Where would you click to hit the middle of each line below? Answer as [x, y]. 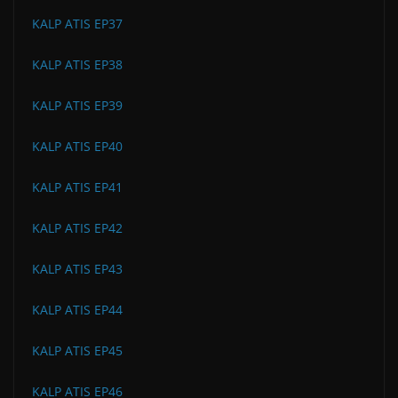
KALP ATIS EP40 [77, 146]
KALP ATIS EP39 [77, 105]
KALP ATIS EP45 [77, 350]
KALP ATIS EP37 [77, 23]
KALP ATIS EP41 [77, 187]
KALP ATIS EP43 [77, 268]
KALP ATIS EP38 [77, 64]
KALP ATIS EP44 [77, 309]
